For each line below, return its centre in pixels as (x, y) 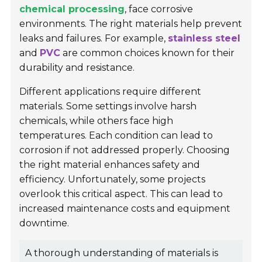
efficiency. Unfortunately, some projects (113, 180)
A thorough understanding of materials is (122, 253)
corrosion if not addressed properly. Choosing (125, 150)
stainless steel (204, 39)
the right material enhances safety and (110, 165)
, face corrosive (159, 9)
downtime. (44, 223)
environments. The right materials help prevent (131, 24)
